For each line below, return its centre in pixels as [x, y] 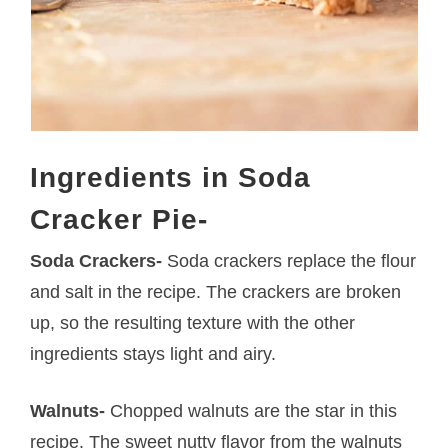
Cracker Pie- [119, 219]
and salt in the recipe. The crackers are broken [216, 291]
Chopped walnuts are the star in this [251, 410]
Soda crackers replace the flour [289, 260]
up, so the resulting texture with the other [193, 322]
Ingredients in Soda [171, 177]
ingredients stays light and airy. [153, 353]
